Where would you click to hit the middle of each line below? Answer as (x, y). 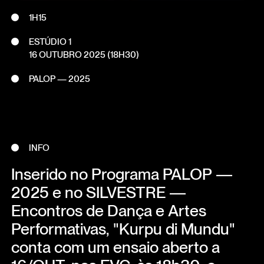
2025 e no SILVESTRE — (98, 193)
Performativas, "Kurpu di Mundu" (123, 229)
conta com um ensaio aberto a (115, 247)
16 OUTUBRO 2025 (67, 55)
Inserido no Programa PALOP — (122, 174)
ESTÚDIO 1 (50, 42)
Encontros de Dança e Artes (108, 211)
